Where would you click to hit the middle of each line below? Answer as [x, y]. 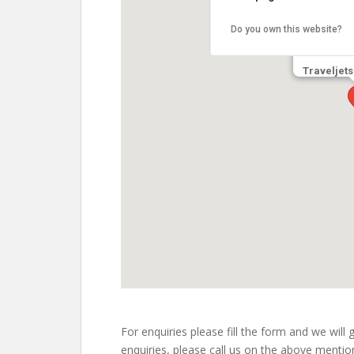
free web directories [167, 316]
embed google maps [169, 298]
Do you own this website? [286, 29]
